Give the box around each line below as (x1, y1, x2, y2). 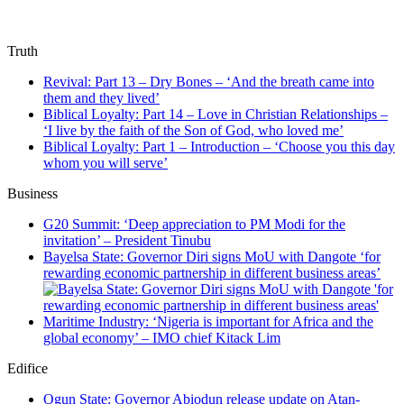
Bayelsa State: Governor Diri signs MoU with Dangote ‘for (43, 249, 381, 265)
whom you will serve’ (43, 155, 168, 171)
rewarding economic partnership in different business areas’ (43, 265, 381, 281)
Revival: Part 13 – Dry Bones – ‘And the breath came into (43, 74, 374, 90)
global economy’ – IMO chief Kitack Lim (43, 330, 280, 346)
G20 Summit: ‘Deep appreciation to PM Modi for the (43, 216, 345, 233)
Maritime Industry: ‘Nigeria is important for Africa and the (43, 314, 373, 330)
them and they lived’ (43, 90, 160, 106)
